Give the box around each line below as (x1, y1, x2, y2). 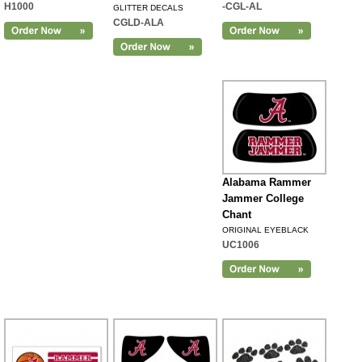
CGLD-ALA (113, 17, 164, 28)
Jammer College (222, 192, 304, 204)
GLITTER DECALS (113, 3, 183, 12)
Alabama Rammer (222, 176, 311, 188)
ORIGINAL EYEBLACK (222, 225, 309, 234)
